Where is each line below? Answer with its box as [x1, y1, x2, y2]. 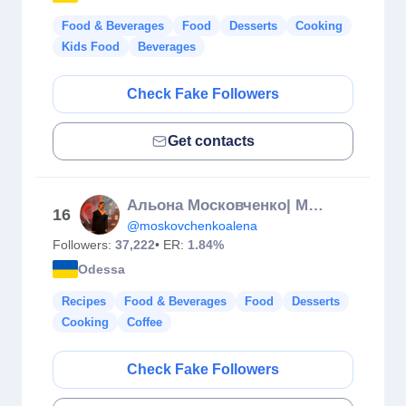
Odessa [78, 261, 125, 276]
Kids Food [62, 40, 120, 53]
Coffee [127, 315, 162, 329]
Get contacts [168, 133, 255, 149]
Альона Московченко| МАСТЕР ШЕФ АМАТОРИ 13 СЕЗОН [308, 197, 324, 214]
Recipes [62, 295, 106, 308]
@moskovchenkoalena [127, 218, 257, 233]
